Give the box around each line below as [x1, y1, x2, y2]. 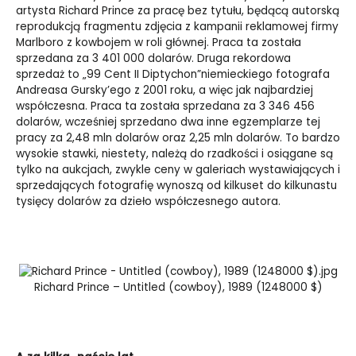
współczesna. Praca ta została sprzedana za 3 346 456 [16, 99, 315, 114]
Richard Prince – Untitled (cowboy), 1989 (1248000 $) [33, 280, 323, 296]
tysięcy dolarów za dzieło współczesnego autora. [16, 194, 281, 210]
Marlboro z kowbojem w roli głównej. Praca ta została [16, 35, 301, 51]
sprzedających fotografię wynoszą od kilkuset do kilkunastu [16, 178, 337, 194]
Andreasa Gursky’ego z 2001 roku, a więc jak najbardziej [16, 83, 313, 99]
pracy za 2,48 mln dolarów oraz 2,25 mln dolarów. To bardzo [16, 130, 340, 146]
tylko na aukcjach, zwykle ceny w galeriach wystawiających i [16, 162, 340, 178]
